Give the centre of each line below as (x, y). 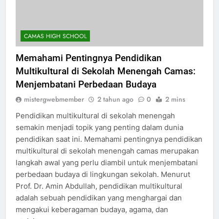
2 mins (175, 108)
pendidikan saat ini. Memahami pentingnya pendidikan (109, 148)
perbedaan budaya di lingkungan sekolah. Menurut (103, 183)
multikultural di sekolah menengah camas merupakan (107, 159)
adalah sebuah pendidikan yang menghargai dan (99, 206)
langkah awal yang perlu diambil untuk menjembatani (107, 171)
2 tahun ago (115, 108)
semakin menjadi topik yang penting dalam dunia (99, 136)
